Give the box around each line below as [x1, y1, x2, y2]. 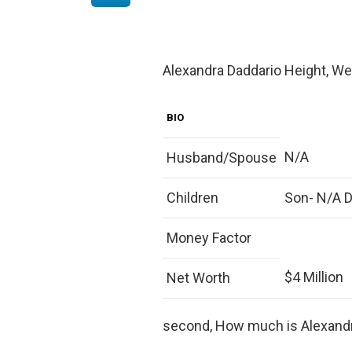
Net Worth [167, 269, 230, 286]
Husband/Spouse [167, 148, 277, 166]
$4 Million [284, 268, 343, 285]
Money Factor [167, 229, 251, 246]
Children [167, 189, 218, 206]
